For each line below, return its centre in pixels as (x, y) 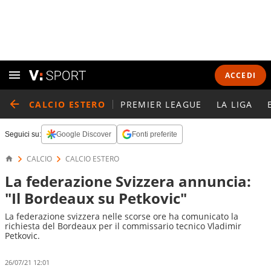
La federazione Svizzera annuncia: (128, 181)
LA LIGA (234, 104)
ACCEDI (240, 75)
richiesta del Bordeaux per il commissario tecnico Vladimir (123, 226)
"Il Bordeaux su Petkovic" (96, 198)
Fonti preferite (155, 134)
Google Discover (84, 134)
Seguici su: (23, 134)
